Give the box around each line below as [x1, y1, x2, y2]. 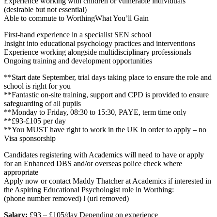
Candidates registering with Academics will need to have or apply [4, 150, 204, 159]
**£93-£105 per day [4, 116, 66, 125]
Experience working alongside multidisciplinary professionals [4, 47, 191, 56]
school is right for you [4, 81, 71, 90]
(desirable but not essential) [4, 5, 87, 14]
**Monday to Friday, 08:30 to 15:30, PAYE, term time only [4, 108, 186, 116]
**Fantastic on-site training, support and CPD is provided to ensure [4, 90, 209, 99]
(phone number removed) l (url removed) [4, 194, 129, 202]
